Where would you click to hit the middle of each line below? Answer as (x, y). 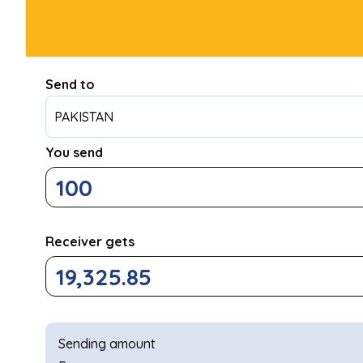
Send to (70, 84)
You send (74, 152)
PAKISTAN (84, 117)
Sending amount (107, 344)
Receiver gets (90, 241)
